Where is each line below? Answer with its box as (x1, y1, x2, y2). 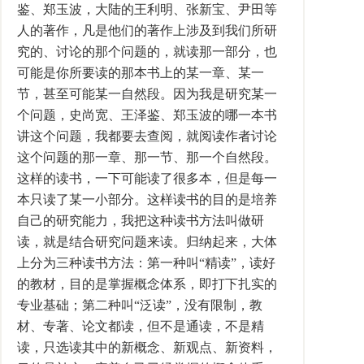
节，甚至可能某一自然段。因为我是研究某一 (17, 87, 277, 101)
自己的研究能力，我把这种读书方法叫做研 (17, 214, 264, 227)
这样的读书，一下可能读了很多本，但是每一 (17, 171, 277, 185)
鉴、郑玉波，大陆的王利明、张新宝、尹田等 (17, 2, 277, 16)
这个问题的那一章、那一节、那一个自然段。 (17, 150, 277, 164)
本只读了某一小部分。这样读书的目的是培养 (17, 193, 277, 206)
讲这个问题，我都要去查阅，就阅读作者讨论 (17, 129, 277, 143)
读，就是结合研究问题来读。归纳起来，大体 (17, 235, 277, 249)
